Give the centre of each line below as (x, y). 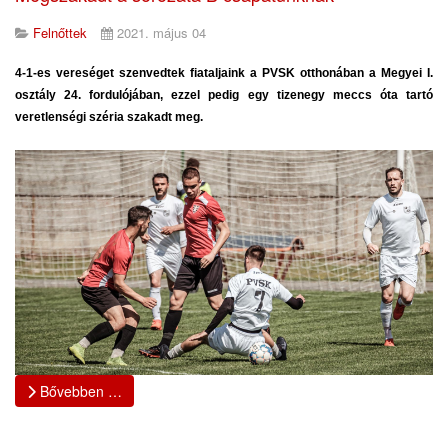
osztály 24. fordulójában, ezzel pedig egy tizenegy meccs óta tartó (224, 94)
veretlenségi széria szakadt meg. (109, 116)
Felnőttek (60, 32)
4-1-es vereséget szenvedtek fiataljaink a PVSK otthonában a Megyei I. (224, 72)
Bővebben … (79, 391)
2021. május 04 (161, 32)
